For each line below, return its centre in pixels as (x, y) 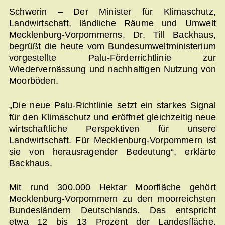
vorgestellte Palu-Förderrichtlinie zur (113, 58)
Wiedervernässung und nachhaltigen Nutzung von (113, 70)
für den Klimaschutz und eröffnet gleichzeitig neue (113, 117)
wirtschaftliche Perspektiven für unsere (113, 128)
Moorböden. (34, 81)
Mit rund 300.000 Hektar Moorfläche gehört (113, 188)
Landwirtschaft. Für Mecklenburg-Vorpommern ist (113, 140)
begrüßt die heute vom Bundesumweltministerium (113, 46)
